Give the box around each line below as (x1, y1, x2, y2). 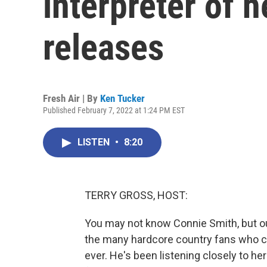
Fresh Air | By (43, 92, 100, 104)
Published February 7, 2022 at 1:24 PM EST (43, 105, 185, 115)
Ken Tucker (100, 92, 145, 104)
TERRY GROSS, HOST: (85, 189, 188, 201)
